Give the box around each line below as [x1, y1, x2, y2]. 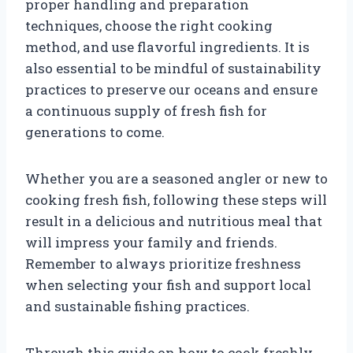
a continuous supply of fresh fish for [25, 101, 267, 120]
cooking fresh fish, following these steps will [25, 190, 327, 209]
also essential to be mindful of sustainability [25, 58, 321, 77]
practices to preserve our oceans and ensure [25, 80, 318, 98]
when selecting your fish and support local [25, 275, 311, 294]
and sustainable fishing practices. [25, 296, 250, 315]
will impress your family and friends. [25, 232, 277, 251]
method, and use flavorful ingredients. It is [25, 37, 310, 56]
